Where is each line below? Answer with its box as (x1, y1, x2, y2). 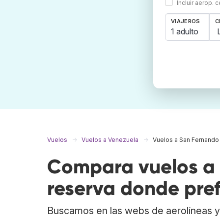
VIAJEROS (171, 18, 200, 25)
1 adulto (171, 26, 198, 36)
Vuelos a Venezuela (82, 136, 138, 144)
